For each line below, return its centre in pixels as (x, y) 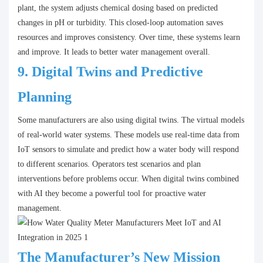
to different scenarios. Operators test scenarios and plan (109, 164)
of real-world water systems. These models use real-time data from (129, 135)
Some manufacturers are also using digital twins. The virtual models (131, 120)
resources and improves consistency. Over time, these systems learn (129, 38)
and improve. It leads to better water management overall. (114, 52)
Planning (45, 97)
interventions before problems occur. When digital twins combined (128, 179)
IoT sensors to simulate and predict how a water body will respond (128, 150)
